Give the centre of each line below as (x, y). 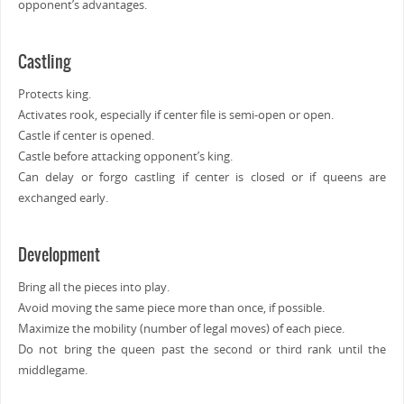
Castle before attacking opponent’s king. (125, 156)
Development (59, 255)
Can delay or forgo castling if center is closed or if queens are (202, 177)
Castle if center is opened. (86, 135)
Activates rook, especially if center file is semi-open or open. (175, 115)
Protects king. (54, 94)
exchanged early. (63, 197)
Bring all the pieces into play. (93, 287)
